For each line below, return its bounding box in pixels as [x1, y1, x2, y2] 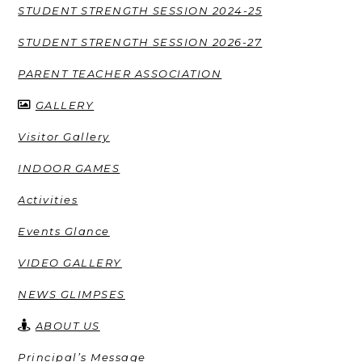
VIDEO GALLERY [18, 255, 122, 269]
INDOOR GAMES [18, 161, 120, 175]
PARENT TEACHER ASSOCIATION [18, 66, 222, 80]
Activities [18, 192, 78, 206]
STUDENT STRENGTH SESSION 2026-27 [18, 35, 263, 48]
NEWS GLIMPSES [18, 287, 125, 301]
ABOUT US [35, 318, 100, 332]
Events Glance [18, 224, 110, 238]
